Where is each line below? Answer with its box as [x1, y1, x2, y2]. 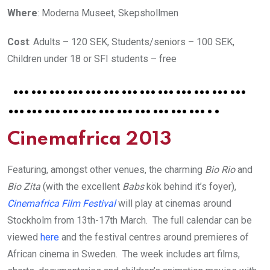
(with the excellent [40, 180, 122, 192]
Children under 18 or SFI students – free [7, 52, 177, 64]
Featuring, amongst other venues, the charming [7, 163, 205, 175]
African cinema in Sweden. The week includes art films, [7, 248, 240, 260]
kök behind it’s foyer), [144, 180, 236, 192]
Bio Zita [7, 180, 40, 192]
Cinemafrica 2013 [7, 130, 172, 149]
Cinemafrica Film [7, 197, 80, 209]
